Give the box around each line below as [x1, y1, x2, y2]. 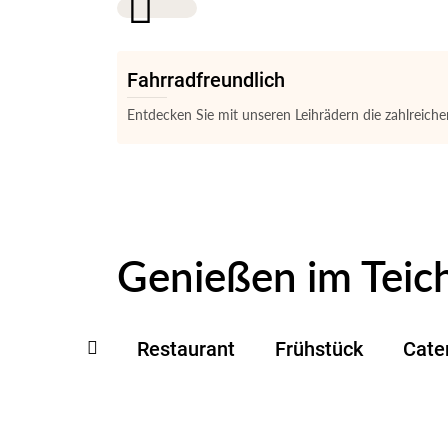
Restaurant [137, 334, 235, 361]
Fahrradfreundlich [127, 65, 285, 92]
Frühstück [275, 334, 363, 361]
